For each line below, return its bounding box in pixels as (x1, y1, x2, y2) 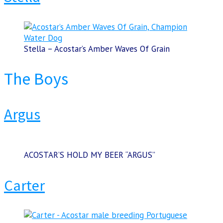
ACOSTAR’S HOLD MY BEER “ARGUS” (24, 149, 155, 161)
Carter (4, 175, 45, 195)
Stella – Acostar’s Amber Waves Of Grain (24, 43, 170, 54)
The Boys (4, 68, 68, 89)
